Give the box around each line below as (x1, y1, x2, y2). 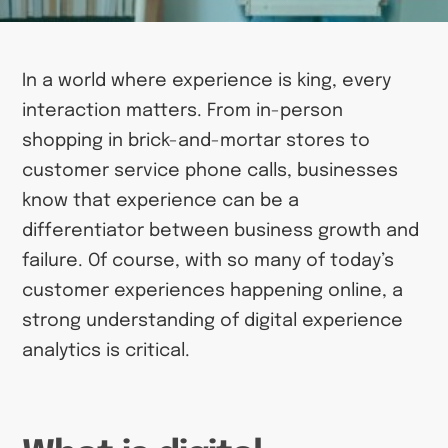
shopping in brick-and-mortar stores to (22, 132, 371, 151)
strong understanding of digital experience (22, 312, 404, 331)
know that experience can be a (22, 192, 300, 211)
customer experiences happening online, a (22, 282, 404, 301)
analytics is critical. (22, 342, 191, 361)
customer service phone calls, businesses (22, 162, 399, 181)
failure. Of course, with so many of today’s (22, 252, 395, 271)
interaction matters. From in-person (22, 102, 344, 121)
